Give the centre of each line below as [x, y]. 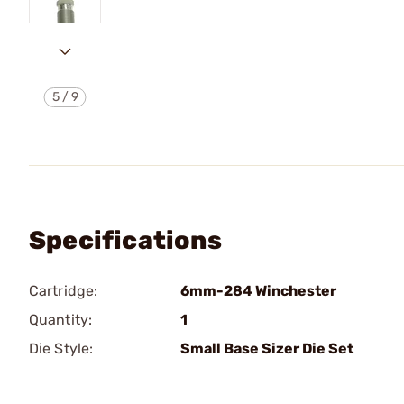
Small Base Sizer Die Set [267, 349]
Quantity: [60, 320]
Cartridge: [63, 291]
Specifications [125, 240]
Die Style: [61, 349]
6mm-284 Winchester [258, 291]
